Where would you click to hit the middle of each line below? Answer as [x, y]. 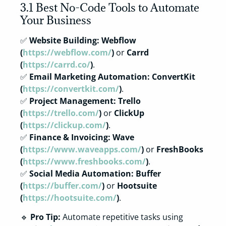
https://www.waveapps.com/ [82, 149]
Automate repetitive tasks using [122, 217]
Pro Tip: [45, 217]
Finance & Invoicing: [70, 137]
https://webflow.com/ [67, 52]
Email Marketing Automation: [90, 76]
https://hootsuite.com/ [70, 197]
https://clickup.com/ [64, 125]
